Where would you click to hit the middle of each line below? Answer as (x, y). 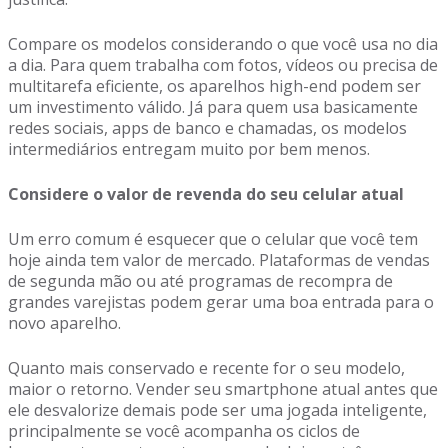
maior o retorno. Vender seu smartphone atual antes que (223, 389)
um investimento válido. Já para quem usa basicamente (213, 107)
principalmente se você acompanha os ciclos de (184, 431)
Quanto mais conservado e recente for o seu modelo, (206, 368)
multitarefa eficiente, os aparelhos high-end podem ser (214, 86)
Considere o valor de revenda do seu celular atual (206, 194)
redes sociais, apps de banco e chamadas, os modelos (207, 128)
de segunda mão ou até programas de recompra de (200, 281)
